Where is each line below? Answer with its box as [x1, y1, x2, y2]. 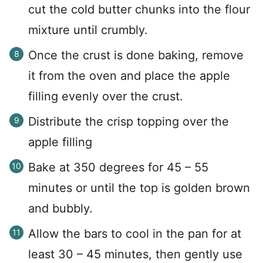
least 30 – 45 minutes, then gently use [28, 247, 242, 261]
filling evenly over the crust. [28, 89, 187, 103]
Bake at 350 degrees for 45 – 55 [28, 160, 208, 174]
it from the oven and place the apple [28, 68, 230, 83]
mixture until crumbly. [28, 22, 148, 37]
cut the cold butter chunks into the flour [28, 2, 250, 16]
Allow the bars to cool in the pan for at [28, 226, 241, 241]
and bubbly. [28, 201, 96, 215]
